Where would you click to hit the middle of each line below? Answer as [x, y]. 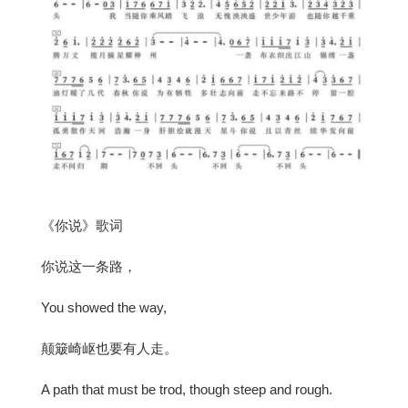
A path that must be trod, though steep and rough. [187, 389]
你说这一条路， [89, 266]
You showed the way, [104, 307]
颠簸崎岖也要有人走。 [109, 348]
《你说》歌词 [82, 225]
